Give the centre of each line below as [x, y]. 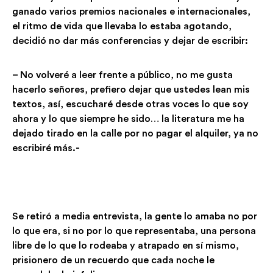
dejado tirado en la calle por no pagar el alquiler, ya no [135, 133]
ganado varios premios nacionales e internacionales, [133, 12]
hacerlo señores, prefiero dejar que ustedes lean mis [131, 90]
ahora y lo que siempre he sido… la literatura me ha [128, 119]
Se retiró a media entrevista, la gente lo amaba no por [135, 216]
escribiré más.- [46, 148]
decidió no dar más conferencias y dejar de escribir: [130, 41]
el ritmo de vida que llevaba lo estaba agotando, [122, 26]
